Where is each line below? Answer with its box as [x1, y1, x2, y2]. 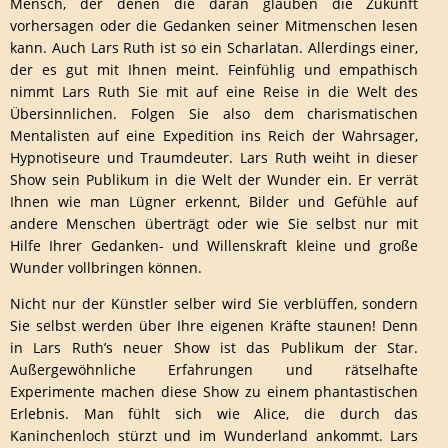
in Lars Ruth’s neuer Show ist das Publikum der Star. [10, 338, 419, 357]
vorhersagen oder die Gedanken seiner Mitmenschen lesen [10, 16, 419, 35]
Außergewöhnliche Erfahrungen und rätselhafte [10, 360, 419, 379]
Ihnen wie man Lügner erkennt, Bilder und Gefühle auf [10, 192, 419, 211]
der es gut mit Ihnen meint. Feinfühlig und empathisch [10, 60, 419, 79]
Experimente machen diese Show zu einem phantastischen [10, 382, 419, 401]
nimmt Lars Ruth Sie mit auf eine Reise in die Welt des [10, 82, 419, 101]
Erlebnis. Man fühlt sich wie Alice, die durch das [10, 404, 419, 423]
